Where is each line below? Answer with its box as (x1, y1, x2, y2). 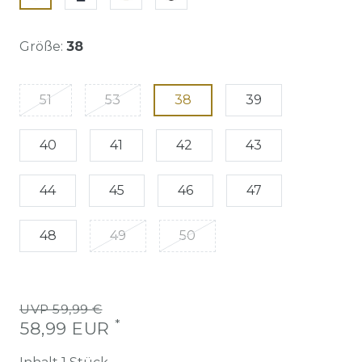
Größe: (19, 38, 63, 54)
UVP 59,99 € (19, 301, 103, 317)
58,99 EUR (19, 318, 115, 339)
